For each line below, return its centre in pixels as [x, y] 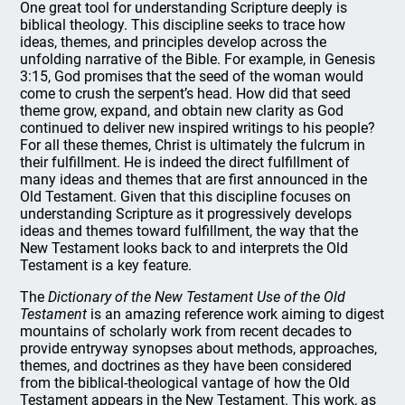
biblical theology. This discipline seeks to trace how [183, 25]
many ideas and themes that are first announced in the [194, 179]
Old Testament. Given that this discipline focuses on [186, 197]
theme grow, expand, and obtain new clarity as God [182, 111]
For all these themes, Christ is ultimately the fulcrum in [193, 145]
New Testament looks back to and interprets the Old [184, 248]
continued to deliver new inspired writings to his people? [198, 128]
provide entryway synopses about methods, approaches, [199, 348]
